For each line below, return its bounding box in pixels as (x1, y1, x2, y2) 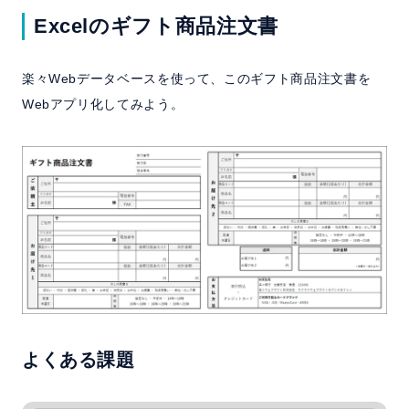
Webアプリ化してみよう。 (21, 97, 184, 112)
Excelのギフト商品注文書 (33, 15, 278, 38)
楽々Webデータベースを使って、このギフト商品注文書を (21, 71, 372, 87)
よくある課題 (21, 349, 135, 370)
